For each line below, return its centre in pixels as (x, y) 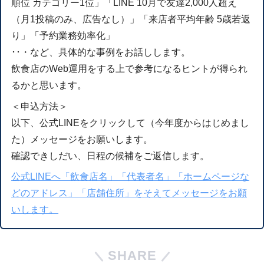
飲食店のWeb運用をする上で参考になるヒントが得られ (130, 68)
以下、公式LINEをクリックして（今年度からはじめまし (131, 123)
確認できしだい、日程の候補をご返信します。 (110, 156)
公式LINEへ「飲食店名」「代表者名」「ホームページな (131, 177)
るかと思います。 (49, 85)
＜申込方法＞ (40, 106)
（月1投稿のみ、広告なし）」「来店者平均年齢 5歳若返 (131, 19)
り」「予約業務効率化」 (63, 35)
